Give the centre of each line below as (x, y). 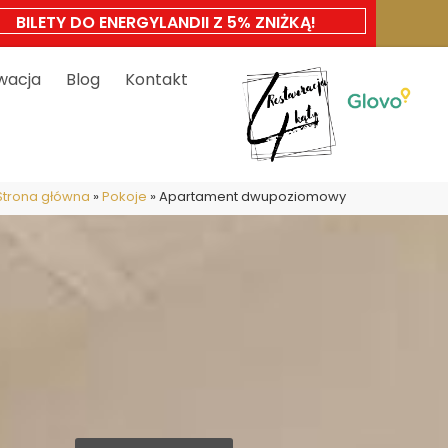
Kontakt (157, 79)
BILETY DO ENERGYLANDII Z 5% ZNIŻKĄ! (166, 22)
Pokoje (124, 197)
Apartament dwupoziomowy (252, 197)
